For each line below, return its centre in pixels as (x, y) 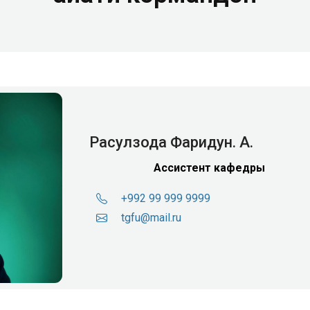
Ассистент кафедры (209, 168)
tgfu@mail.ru (151, 218)
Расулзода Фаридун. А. (171, 143)
